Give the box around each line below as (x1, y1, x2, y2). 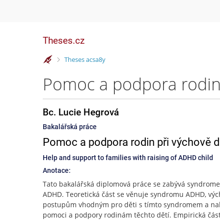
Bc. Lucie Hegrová (43, 107, 119, 118)
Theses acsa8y (64, 55, 106, 64)
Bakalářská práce (43, 123, 97, 131)
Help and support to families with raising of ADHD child (43, 154, 213, 162)
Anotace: (43, 166, 71, 174)
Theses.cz (43, 35, 84, 46)
